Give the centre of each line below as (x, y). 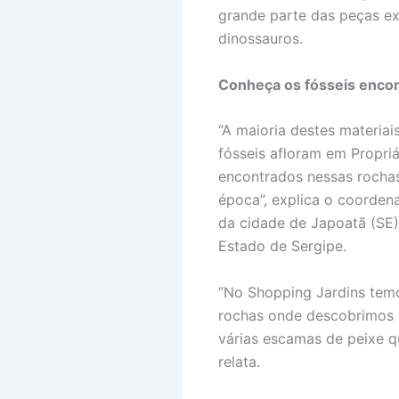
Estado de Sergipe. (282, 246)
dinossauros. (260, 38)
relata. (239, 361)
